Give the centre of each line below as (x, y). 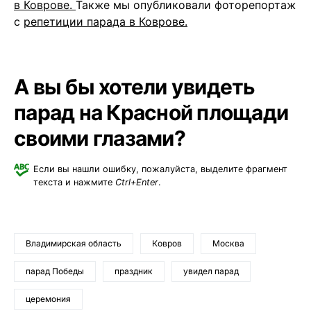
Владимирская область (74, 244)
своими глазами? (100, 138)
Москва (228, 244)
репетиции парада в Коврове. (106, 22)
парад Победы (55, 271)
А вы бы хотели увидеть (135, 87)
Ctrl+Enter (137, 183)
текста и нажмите (74, 183)
